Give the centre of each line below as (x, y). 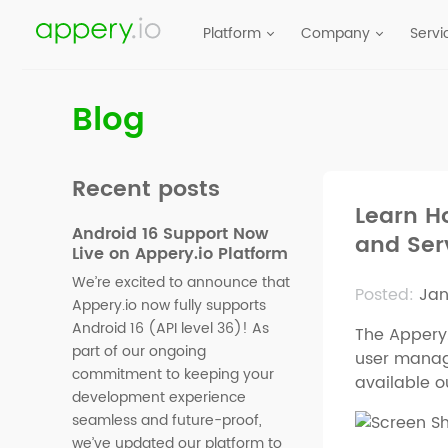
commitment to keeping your (173, 375)
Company (335, 33)
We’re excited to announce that (181, 283)
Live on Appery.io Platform (180, 254)
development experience (159, 398)
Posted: (385, 294)
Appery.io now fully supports (169, 306)
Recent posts (146, 189)
